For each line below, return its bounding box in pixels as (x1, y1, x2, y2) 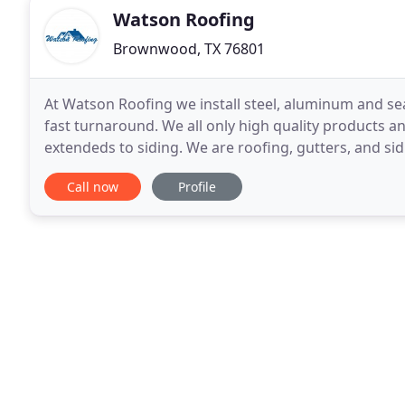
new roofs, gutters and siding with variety (44, 159, 330, 179)
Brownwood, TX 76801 (113, 39, 265, 59)
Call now (67, 178, 118, 195)
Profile (178, 178, 216, 195)
